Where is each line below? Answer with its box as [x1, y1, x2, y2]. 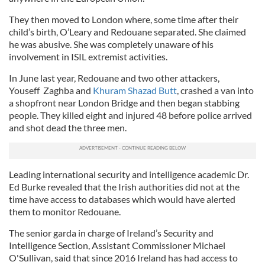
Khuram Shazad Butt [93, 85, 177, 96]
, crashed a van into [177, 85, 254, 96]
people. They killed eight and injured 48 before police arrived [9, 109, 252, 121]
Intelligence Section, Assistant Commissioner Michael [9, 240, 225, 251]
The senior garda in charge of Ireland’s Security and [9, 227, 214, 238]
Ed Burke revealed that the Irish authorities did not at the [9, 181, 240, 192]
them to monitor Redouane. [9, 206, 124, 217]
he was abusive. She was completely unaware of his [9, 38, 214, 50]
